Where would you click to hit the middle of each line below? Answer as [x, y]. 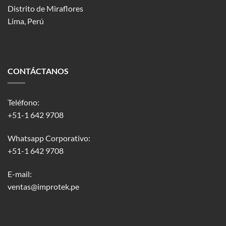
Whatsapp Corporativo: [49, 138]
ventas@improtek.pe [43, 186]
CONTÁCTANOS [38, 71]
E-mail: [19, 174]
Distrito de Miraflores [45, 9]
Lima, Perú [26, 21]
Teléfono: [23, 102]
